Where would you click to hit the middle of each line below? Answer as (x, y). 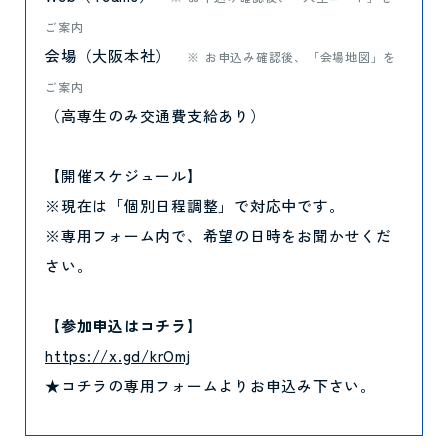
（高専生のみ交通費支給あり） (155, 115)
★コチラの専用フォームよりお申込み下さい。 (210, 385)
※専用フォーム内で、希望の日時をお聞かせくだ (218, 235)
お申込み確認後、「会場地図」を (300, 56)
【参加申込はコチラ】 (124, 325)
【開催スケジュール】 (124, 175)
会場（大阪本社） (116, 55)
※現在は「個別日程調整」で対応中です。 (195, 205)
